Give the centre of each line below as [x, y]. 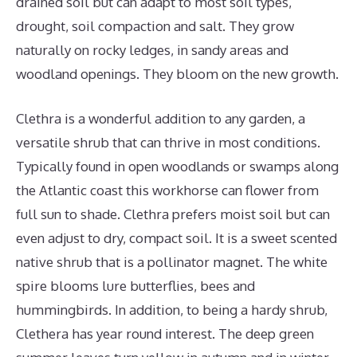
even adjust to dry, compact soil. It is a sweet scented [177, 237]
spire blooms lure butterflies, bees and [135, 285]
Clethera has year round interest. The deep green [165, 333]
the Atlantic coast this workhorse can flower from [167, 190]
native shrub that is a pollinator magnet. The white [172, 261]
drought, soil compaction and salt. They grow [155, 26]
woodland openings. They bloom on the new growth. [177, 74]
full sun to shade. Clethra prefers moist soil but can [173, 214]
